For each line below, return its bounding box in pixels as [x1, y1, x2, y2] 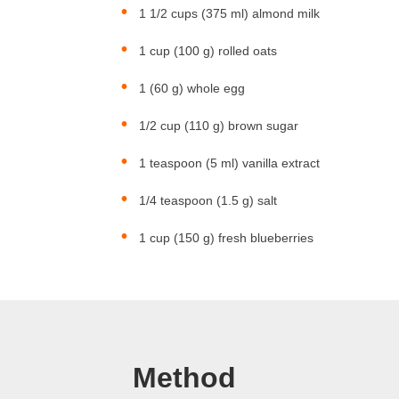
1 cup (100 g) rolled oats [139, 44, 278, 58]
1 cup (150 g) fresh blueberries [139, 231, 314, 245]
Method [133, 362, 237, 394]
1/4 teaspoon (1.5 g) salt [139, 193, 278, 208]
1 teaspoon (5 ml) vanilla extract [139, 156, 321, 170]
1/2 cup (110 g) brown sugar [139, 118, 299, 133]
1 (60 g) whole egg [139, 81, 246, 95]
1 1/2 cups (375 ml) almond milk [139, 6, 321, 20]
